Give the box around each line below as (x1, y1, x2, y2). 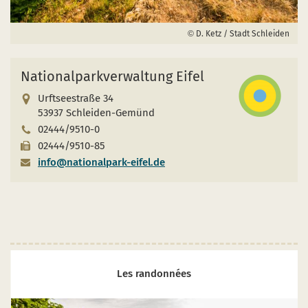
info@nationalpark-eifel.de (38, 155, 165, 168)
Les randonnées (117, 267, 192, 280)
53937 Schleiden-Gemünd (38, 106, 155, 119)
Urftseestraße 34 (38, 91, 113, 104)
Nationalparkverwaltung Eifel (21, 67, 204, 85)
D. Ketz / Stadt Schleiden (194, 28, 289, 38)
